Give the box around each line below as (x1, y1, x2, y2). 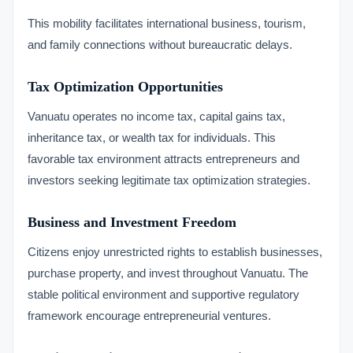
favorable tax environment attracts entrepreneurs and (28, 152, 299, 165)
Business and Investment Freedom (28, 214, 236, 230)
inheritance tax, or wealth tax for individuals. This (28, 131, 276, 144)
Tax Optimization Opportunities (28, 79, 223, 95)
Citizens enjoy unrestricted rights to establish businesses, (28, 245, 322, 258)
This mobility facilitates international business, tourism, (28, 17, 306, 30)
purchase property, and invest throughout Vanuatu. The (28, 266, 308, 280)
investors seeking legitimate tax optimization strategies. (28, 173, 310, 187)
